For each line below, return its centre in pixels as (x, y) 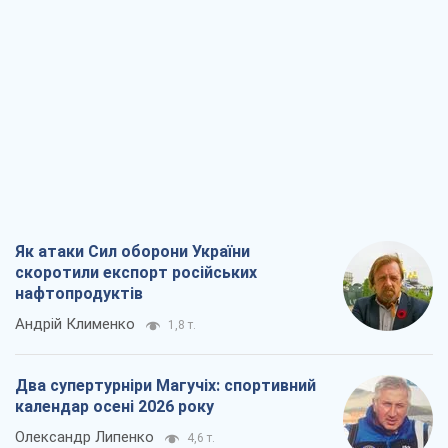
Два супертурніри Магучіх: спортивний (165, 386)
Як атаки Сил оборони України (132, 252)
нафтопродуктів (79, 294)
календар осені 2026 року (114, 407)
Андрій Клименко (75, 324)
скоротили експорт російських (136, 273)
